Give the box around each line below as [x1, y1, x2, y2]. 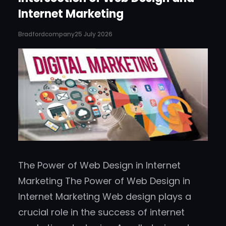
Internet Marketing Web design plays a [18, 190, 191, 203]
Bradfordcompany [18, 29, 75, 38]
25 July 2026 [75, 30, 112, 39]
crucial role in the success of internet [18, 206, 185, 219]
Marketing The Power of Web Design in [18, 175, 190, 188]
